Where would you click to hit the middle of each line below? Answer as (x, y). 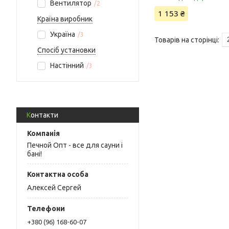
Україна (63, 34)
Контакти (44, 115)
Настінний (67, 65)
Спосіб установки (66, 50)
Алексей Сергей (54, 188)
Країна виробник (65, 19)
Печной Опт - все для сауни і (75, 145)
